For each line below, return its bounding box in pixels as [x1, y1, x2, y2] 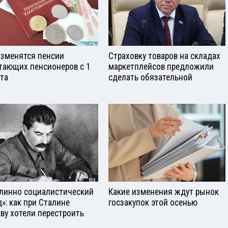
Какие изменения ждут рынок [108, 186, 219, 197]
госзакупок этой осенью [108, 197, 197, 208]
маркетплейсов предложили [108, 62, 214, 72]
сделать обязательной [108, 72, 192, 83]
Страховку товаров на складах [108, 51, 220, 62]
